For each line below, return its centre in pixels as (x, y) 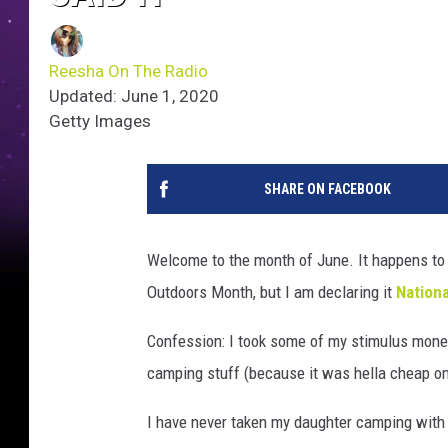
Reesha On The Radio (128, 71)
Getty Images (100, 121)
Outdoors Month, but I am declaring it (271, 292)
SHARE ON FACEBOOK (327, 189)
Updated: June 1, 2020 (134, 96)
